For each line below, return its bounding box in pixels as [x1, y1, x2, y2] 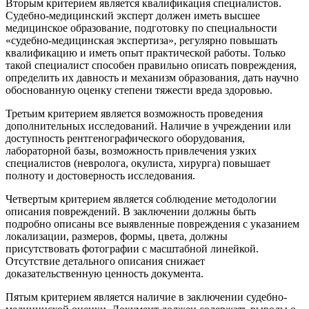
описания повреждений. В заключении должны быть [6, 205, 256, 217]
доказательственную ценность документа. [6, 267, 203, 279]
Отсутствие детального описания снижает [6, 255, 205, 267]
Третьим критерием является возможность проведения [6, 107, 263, 119]
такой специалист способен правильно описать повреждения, [6, 59, 297, 71]
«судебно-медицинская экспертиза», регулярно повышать [6, 34, 277, 46]
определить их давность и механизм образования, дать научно [6, 71, 299, 83]
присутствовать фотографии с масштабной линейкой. [6, 242, 259, 255]
